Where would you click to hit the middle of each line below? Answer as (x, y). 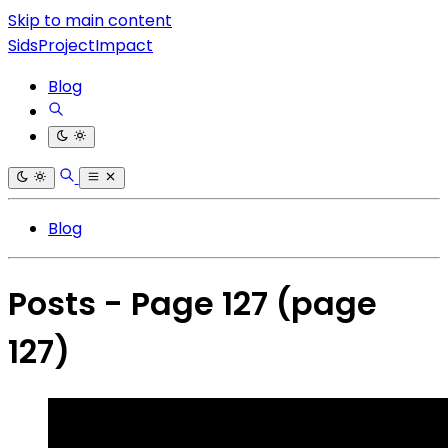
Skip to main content (90, 20)
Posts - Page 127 (142, 304)
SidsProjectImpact (80, 45)
